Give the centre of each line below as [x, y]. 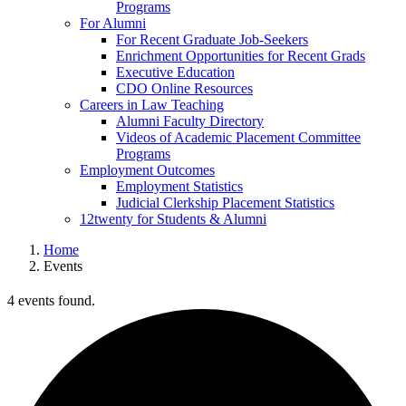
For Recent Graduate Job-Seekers [212, 40]
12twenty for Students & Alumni [173, 219]
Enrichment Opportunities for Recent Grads [241, 56]
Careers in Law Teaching [152, 105]
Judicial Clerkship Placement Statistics [225, 203]
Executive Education [175, 72]
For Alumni [113, 24]
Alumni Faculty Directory [190, 121]
